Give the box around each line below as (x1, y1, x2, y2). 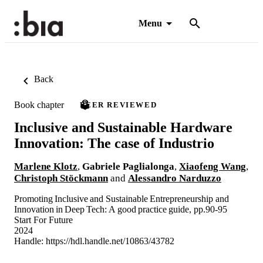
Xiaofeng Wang (179, 160, 246, 172)
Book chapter (14, 99, 64, 110)
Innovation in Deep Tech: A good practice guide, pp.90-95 (14, 204, 227, 214)
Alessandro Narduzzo (128, 172, 221, 184)
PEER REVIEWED (80, 100, 157, 109)
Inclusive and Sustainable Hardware (14, 119, 232, 135)
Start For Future (14, 214, 73, 225)
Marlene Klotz (14, 160, 77, 172)
